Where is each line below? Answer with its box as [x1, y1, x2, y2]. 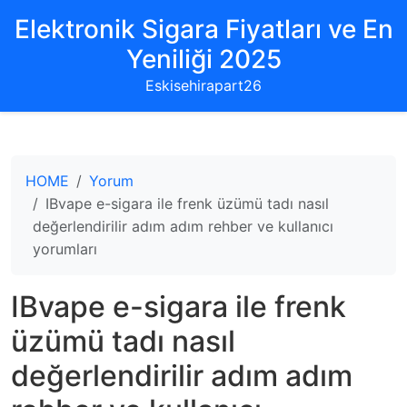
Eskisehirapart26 [145, 76, 262, 94]
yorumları [33, 240, 97, 258]
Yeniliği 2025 [125, 44, 282, 74]
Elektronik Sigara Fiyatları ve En [14, 14, 393, 45]
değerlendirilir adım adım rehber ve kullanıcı [33, 217, 333, 235]
